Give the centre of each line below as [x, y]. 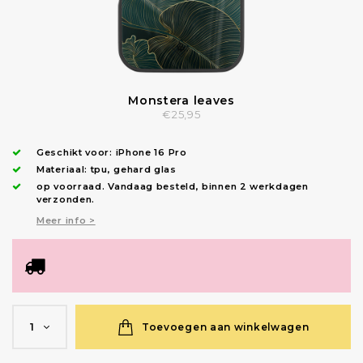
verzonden [64, 200]
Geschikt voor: [76, 153]
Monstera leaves [181, 101]
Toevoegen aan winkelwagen [225, 327]
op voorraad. [73, 187]
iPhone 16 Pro [151, 153]
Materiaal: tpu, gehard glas [107, 170]
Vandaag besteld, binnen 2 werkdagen [208, 187]
